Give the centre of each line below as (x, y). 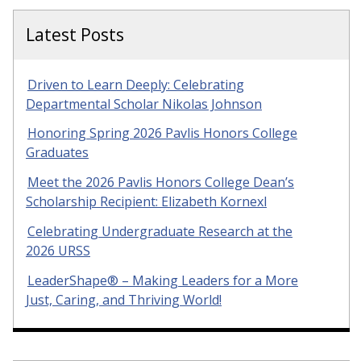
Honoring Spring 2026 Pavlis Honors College (162, 133)
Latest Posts (75, 34)
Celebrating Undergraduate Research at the (160, 231)
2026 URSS (58, 250)
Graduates (57, 153)
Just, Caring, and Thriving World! (124, 299)
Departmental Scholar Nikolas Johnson (144, 104)
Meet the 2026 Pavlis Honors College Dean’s (161, 183)
